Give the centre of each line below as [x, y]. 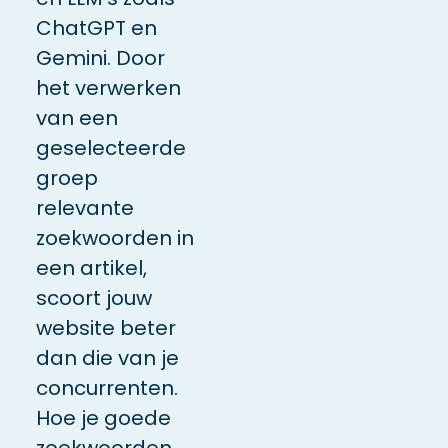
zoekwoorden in [114, 237]
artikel [111, 267]
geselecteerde [110, 147]
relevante [84, 207]
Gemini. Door [100, 57]
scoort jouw [93, 297]
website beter [105, 327]
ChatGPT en [96, 27]
